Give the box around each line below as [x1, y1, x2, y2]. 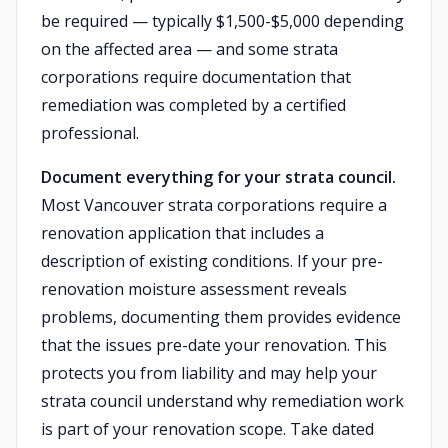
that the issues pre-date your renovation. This [41, 334, 387, 356]
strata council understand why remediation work [41, 390, 404, 412]
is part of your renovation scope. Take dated [41, 418, 374, 440]
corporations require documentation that [41, 66, 351, 88]
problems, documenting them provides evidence [41, 306, 401, 328]
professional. [41, 122, 139, 144]
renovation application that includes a [41, 222, 324, 244]
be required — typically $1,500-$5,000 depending [41, 10, 404, 32]
